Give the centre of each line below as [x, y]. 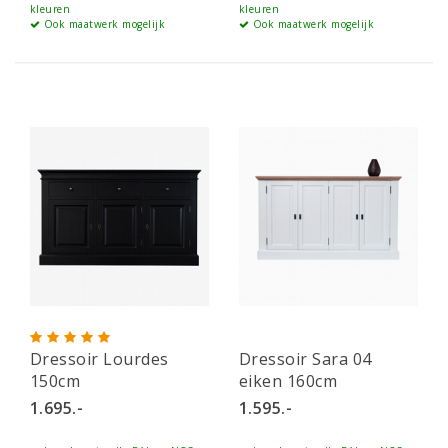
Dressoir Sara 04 [305, 359]
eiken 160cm [288, 381]
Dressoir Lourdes [99, 359]
